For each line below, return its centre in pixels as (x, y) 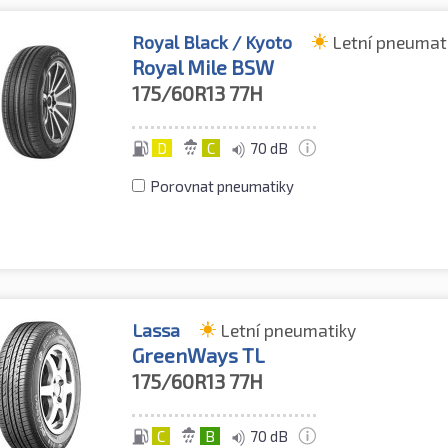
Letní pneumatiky (289, 330)
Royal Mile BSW (203, 66)
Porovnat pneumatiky (222, 185)
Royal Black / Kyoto (212, 41)
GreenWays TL (199, 355)
